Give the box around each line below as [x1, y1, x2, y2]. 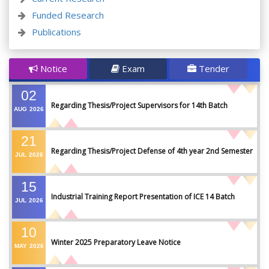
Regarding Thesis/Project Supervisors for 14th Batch [51, 100, 228, 111]
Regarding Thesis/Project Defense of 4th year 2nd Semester [51, 146, 253, 157]
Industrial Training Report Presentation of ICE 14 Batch [51, 192, 235, 202]
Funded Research [32, 9, 104, 22]
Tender [196, 62, 229, 75]
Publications [32, 26, 81, 38]
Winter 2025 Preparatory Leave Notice [51, 237, 181, 248]
